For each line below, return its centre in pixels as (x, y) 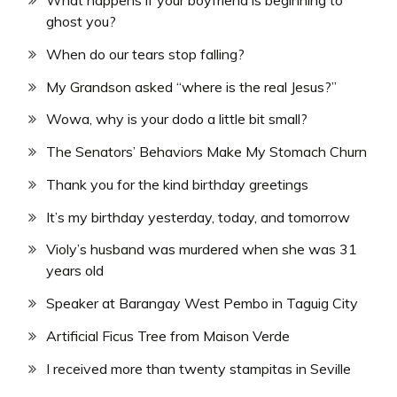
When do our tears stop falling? (145, 54)
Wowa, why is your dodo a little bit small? (177, 119)
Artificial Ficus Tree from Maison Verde (168, 336)
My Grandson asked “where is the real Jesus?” (191, 86)
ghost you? (81, 21)
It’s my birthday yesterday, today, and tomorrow (198, 217)
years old (75, 271)
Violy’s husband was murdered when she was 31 (202, 249)
